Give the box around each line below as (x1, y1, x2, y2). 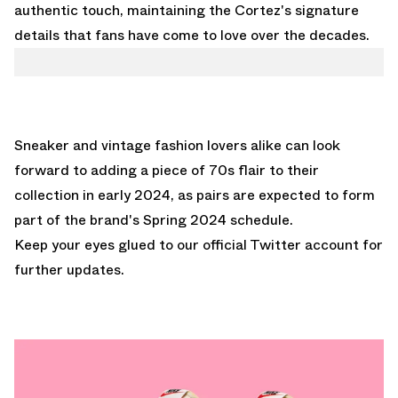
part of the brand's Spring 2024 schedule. (14, 209, 293, 230)
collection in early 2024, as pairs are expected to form (14, 184, 375, 205)
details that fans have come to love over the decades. (14, 24, 370, 45)
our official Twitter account (177, 234, 359, 255)
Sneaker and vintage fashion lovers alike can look (14, 134, 340, 155)
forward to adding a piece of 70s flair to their (14, 159, 319, 180)
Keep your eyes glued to (14, 234, 177, 255)
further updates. (14, 259, 124, 280)
